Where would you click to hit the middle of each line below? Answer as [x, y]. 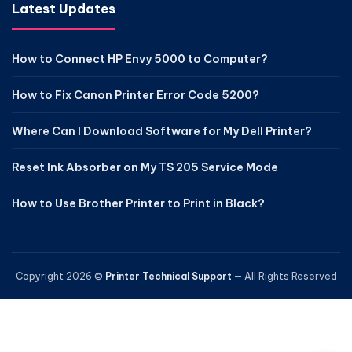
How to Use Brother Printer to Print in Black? [138, 203]
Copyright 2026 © [60, 276]
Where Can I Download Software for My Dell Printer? [162, 131]
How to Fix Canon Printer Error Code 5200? [136, 95]
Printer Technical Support [168, 276]
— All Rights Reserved [284, 276]
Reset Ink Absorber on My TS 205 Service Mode [145, 167]
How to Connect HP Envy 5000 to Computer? [140, 59]
